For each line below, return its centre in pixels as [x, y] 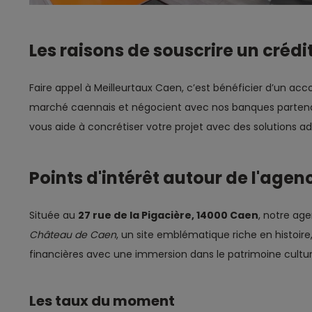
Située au [54, 215]
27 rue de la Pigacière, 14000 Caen [168, 215]
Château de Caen [73, 235]
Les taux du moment [102, 301]
